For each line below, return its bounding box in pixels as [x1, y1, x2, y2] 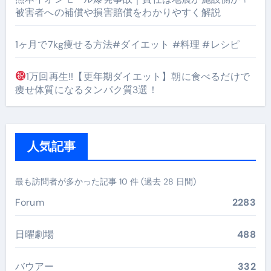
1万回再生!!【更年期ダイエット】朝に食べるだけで [25, 70, 250, 83]
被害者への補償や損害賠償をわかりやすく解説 [15, 5, 221, 19]
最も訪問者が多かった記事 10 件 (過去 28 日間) [15, 175, 196, 187]
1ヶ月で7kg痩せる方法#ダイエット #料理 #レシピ [15, 38, 240, 51]
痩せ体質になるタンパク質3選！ [15, 83, 158, 96]
